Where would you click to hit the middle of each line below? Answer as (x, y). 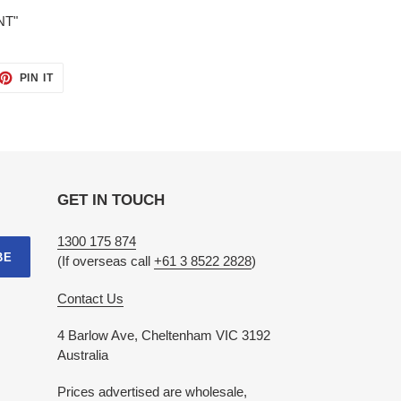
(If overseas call (105, 261)
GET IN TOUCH (111, 200)
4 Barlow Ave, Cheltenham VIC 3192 (163, 336)
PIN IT (37, 78)
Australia (82, 355)
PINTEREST (87, 97)
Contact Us (90, 298)
